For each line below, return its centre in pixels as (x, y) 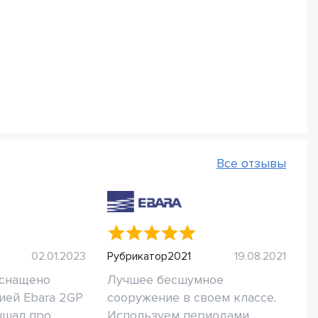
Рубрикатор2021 (149, 256)
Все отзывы (251, 164)
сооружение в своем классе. (191, 297)
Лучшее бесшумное (165, 279)
